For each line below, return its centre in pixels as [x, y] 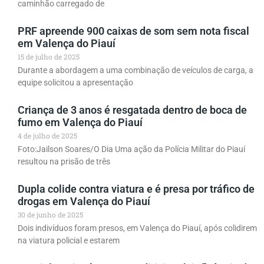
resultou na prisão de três [64, 162]
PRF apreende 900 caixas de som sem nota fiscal [133, 31]
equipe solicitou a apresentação [75, 83]
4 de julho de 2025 [47, 136]
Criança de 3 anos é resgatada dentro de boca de [132, 110]
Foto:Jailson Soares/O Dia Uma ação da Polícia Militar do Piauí [131, 149]
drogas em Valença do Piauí [84, 202]
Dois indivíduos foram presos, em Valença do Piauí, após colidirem [137, 228]
